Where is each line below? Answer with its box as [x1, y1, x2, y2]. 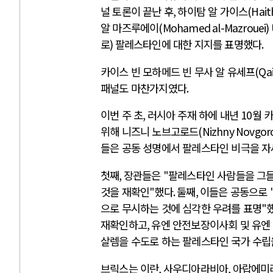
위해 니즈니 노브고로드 [101, 124, 199, 140]
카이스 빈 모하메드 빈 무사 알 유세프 [101, 63, 255, 79]
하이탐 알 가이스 [177, 4, 248, 19]
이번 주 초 [101, 107, 143, 123]
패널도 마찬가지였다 [101, 80, 186, 96]
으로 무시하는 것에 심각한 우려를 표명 [101, 200, 262, 216]
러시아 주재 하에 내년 [147, 107, 241, 123]
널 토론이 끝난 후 [101, 4, 173, 19]
